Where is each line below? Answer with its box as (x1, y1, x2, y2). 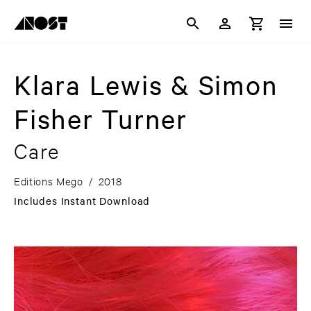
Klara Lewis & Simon (14, 67, 278, 102)
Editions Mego (14, 174, 83, 188)
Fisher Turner (14, 101, 187, 136)
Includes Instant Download (14, 194, 151, 208)
